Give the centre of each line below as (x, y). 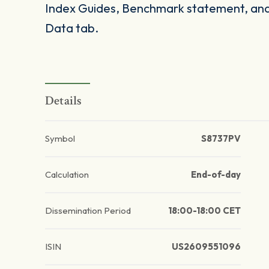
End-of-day (216, 175)
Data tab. (72, 28)
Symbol (60, 139)
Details (64, 101)
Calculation (67, 175)
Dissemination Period (88, 211)
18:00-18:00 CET (204, 211)
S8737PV (221, 139)
